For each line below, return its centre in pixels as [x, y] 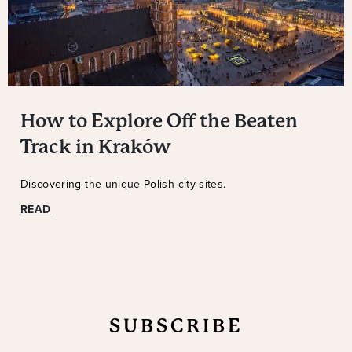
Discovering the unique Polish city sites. [123, 184]
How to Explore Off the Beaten [159, 121]
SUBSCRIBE [176, 326]
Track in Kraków [96, 147]
